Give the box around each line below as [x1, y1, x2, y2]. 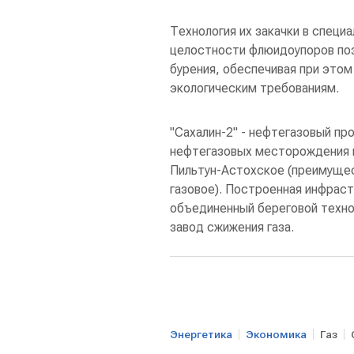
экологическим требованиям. [170, 81, 339, 96]
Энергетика [170, 328, 232, 341]
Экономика [246, 328, 307, 341]
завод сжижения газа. [170, 220, 294, 235]
